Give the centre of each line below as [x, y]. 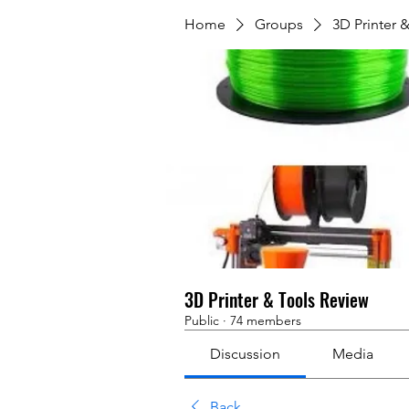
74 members [266, 320]
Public [202, 320]
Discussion [246, 354]
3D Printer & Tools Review [277, 299]
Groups [279, 24]
